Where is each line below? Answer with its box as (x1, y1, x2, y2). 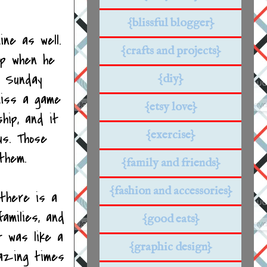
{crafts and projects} (120, 43, 221, 58)
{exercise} (145, 127, 195, 142)
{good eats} (141, 211, 200, 226)
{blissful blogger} (126, 15, 215, 30)
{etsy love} (144, 99, 197, 114)
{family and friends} (120, 155, 221, 170)
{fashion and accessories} (108, 183, 232, 198)
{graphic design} (129, 239, 212, 254)
